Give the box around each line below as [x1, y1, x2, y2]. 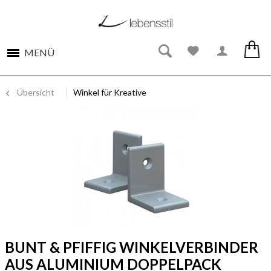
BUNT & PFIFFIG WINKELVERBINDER [5, 238, 258, 256]
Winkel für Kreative [73, 87, 146, 97]
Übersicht [17, 87, 54, 97]
